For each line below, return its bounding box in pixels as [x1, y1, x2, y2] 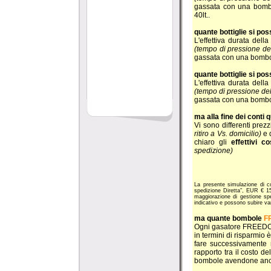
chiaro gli [194, 137, 227, 146]
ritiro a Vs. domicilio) [194, 129, 261, 138]
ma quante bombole [194, 214, 264, 223]
